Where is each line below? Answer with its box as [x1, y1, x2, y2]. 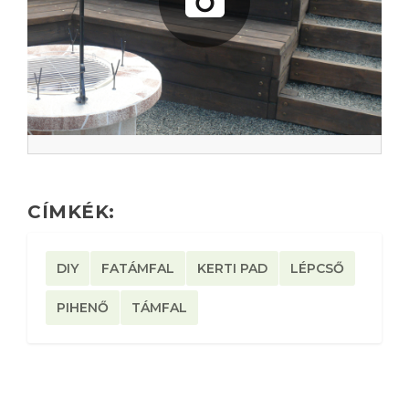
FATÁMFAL [101, 259, 174, 277]
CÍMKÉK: [27, 200, 115, 223]
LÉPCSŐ [290, 259, 344, 277]
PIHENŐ [57, 299, 109, 316]
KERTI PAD [197, 259, 267, 277]
